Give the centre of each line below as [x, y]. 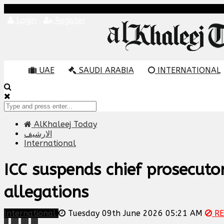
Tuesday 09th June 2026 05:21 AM [135, 213]
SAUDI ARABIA [105, 70]
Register [69, 20]
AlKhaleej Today [64, 124]
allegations [46, 192]
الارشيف [38, 134]
